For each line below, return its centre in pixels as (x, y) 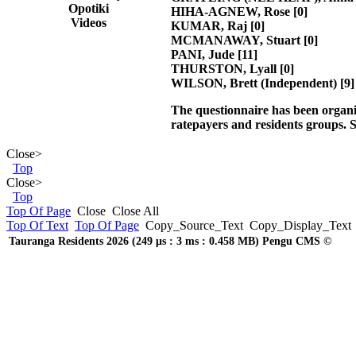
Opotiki (88, 8)
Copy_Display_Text (300, 225)
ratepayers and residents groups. (260, 124)
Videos (88, 23)
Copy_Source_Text (194, 225)
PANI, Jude (203, 54)
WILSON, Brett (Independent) (254, 83)
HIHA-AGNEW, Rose (230, 11)
